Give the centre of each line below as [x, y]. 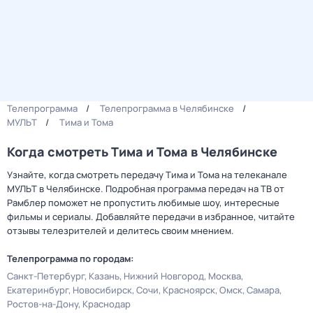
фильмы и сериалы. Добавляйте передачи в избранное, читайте [151, 217]
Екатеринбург [38, 290]
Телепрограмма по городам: [70, 259]
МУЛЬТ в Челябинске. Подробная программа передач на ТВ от [146, 189]
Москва [225, 276]
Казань [104, 276]
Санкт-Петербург [46, 276]
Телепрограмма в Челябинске [167, 108]
